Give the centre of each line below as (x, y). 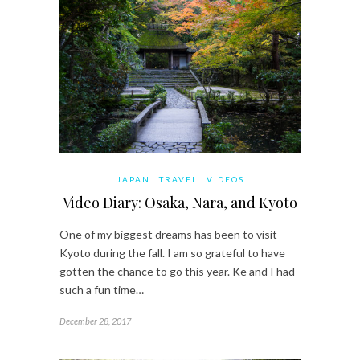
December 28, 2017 (95, 321)
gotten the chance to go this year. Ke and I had (177, 272)
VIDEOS (225, 180)
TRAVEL (178, 180)
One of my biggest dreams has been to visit (168, 235)
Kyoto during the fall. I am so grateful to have (172, 253)
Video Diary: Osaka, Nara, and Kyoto (180, 203)
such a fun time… (102, 290)
